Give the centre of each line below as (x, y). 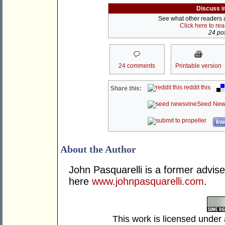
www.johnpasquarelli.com (148, 182)
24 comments (137, 66)
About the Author (98, 149)
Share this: (126, 89)
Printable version (198, 66)
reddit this (197, 88)
